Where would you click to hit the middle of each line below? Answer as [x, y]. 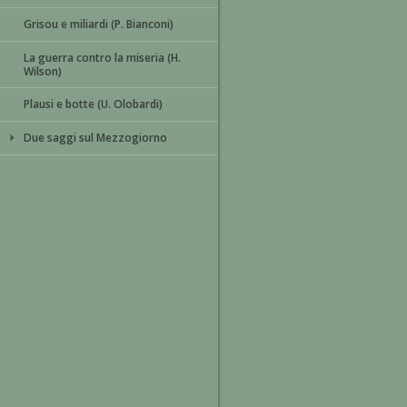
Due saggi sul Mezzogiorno [95, 138]
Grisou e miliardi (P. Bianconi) [99, 24]
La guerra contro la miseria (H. [102, 58]
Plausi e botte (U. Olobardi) [93, 104]
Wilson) [43, 71]
